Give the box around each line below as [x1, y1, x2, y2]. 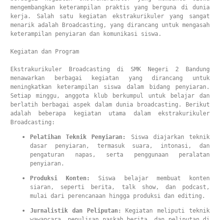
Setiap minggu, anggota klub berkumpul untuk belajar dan [10, 92, 210, 99]
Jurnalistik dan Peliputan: [30, 207, 121, 214]
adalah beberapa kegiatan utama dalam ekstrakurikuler [10, 110, 210, 117]
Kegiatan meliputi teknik [121, 207, 210, 214]
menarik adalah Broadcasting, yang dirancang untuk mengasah [10, 22, 210, 28]
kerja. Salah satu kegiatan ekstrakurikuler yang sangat [10, 13, 210, 20]
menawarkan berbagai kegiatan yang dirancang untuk [10, 75, 210, 82]
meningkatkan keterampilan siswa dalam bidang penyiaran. [10, 83, 210, 90]
